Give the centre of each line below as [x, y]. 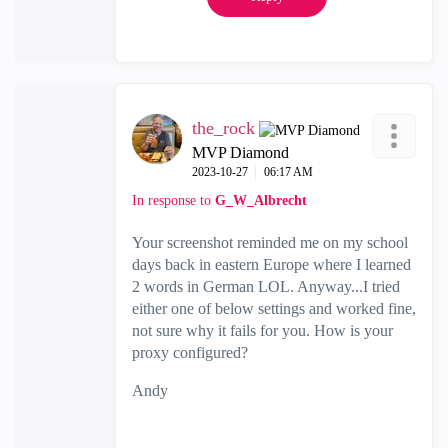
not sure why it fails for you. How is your [262, 331]
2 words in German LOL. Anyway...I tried [266, 287]
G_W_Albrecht [261, 201]
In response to [173, 201]
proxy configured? [190, 353]
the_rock [223, 128]
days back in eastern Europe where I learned [271, 265]
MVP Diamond [240, 153]
